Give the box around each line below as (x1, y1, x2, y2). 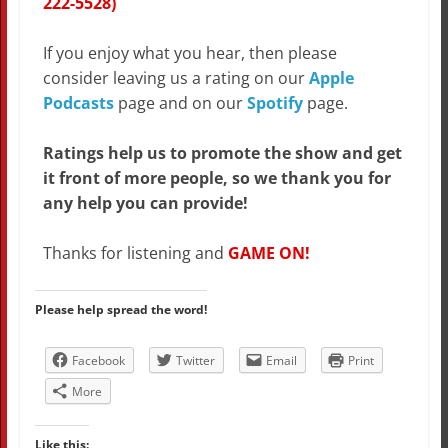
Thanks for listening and (42, 242, 228, 265)
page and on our (113, 92, 247, 115)
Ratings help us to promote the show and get (42, 142, 402, 165)
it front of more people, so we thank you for (42, 167, 391, 190)
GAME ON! (227, 242, 310, 265)
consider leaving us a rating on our (42, 67, 309, 90)
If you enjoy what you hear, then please (42, 42, 337, 65)
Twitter (175, 352, 215, 370)
